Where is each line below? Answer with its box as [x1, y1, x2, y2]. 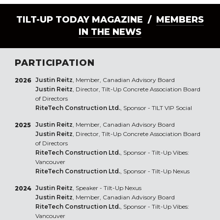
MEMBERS [156, 14, 204, 26]
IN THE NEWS [79, 27, 141, 38]
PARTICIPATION [15, 57, 95, 69]
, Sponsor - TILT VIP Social [120, 104, 192, 112]
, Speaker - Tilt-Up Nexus [72, 184, 141, 192]
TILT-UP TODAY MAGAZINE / [16, 14, 156, 26]
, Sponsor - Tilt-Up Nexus [120, 167, 190, 175]
